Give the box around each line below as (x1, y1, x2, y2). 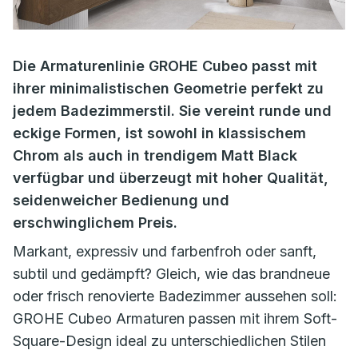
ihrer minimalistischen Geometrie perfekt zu (13, 80, 324, 97)
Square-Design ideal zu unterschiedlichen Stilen (13, 332, 326, 349)
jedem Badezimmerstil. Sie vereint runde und (13, 102, 332, 119)
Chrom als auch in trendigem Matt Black (13, 147, 297, 164)
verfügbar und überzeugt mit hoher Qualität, (13, 169, 328, 186)
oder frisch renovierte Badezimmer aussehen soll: (13, 288, 337, 304)
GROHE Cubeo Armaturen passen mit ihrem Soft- (13, 310, 337, 327)
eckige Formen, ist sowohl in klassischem (13, 125, 306, 141)
